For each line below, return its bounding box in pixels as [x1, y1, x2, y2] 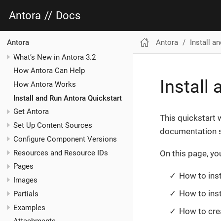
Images [13, 176, 37, 185]
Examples [13, 203, 45, 212]
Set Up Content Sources [13, 121, 92, 130]
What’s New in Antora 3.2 [13, 52, 96, 62]
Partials [13, 189, 38, 198]
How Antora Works [13, 79, 76, 89]
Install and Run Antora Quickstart [13, 93, 122, 103]
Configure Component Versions [13, 134, 117, 144]
